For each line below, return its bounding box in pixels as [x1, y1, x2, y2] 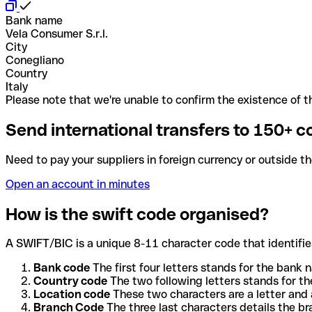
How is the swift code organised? [6, 204, 269, 224]
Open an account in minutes [6, 177, 150, 191]
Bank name [6, 13, 63, 27]
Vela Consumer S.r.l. [6, 26, 108, 40]
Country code [33, 274, 107, 288]
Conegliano [6, 53, 64, 67]
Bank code [33, 261, 90, 275]
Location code [33, 288, 110, 302]
